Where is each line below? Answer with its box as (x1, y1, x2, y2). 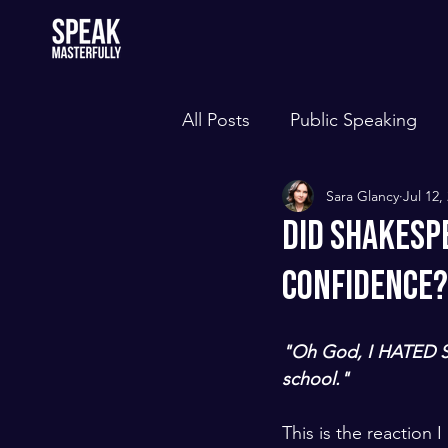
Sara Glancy (326, 186, 399, 205)
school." (282, 368, 349, 390)
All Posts (182, 108, 250, 131)
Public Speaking (290, 108, 417, 131)
